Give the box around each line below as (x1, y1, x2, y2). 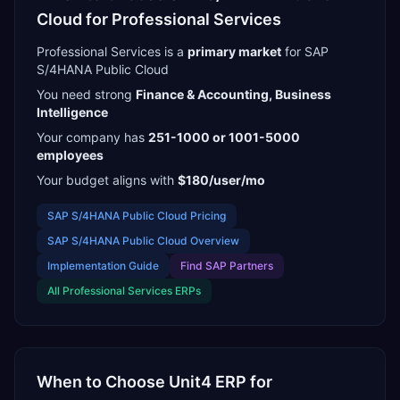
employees (37, 147, 104, 162)
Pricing (187, 209, 226, 222)
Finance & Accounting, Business (136, 87, 331, 102)
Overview (187, 234, 239, 247)
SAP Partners (205, 259, 273, 272)
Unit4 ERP (169, 372, 246, 391)
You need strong (37, 87, 132, 102)
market (236, 44, 281, 59)
